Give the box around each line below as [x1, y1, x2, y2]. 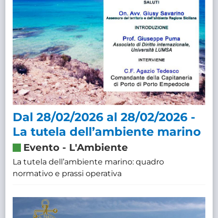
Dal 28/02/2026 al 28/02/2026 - [13, 109, 196, 124]
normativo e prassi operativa [13, 168, 122, 178]
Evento [23, 141, 60, 153]
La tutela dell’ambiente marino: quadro [13, 157, 164, 166]
